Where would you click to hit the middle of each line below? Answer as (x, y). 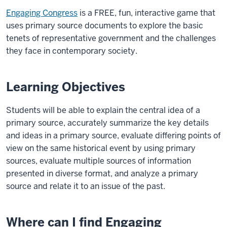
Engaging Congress (42, 13)
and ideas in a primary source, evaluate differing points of (113, 136)
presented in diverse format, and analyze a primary (102, 174)
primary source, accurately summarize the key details (107, 123)
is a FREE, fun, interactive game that (146, 13)
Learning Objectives (66, 87)
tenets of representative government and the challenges (111, 38)
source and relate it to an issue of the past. (86, 186)
